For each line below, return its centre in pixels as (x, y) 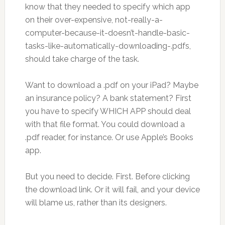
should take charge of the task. (82, 59)
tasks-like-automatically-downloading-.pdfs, (108, 46)
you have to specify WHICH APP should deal (108, 111)
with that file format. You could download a (105, 124)
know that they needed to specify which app (107, 7)
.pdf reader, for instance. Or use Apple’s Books (109, 137)
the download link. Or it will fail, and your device (112, 190)
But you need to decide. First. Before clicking (107, 177)
